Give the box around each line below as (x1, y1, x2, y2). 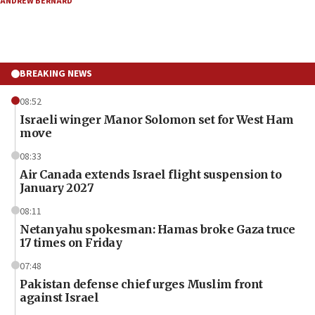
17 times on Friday (20, 235, 122, 250)
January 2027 (20, 180, 94, 195)
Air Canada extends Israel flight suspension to (20, 167, 281, 181)
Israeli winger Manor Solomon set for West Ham (20, 112, 294, 127)
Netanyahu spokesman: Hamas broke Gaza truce (20, 221, 295, 236)
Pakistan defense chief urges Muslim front (20, 276, 263, 291)
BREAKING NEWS (20, 66, 92, 81)
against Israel (20, 290, 98, 304)
